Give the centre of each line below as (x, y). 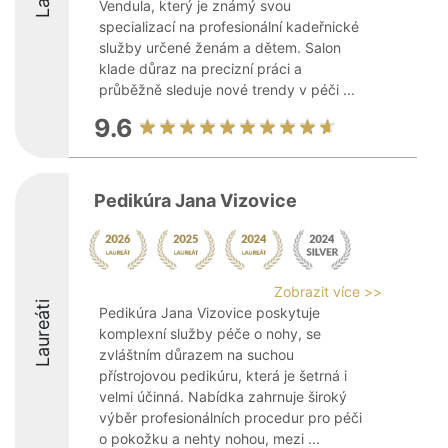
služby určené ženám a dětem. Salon (220, 47)
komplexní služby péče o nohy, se (210, 333)
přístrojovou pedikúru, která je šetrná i (223, 375)
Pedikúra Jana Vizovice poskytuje (209, 312)
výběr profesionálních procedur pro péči (230, 417)
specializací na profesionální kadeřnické (229, 26)
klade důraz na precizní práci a (200, 68)
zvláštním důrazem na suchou (196, 354)
